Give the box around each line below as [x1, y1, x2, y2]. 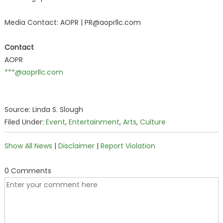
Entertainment [68, 117, 119, 127]
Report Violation [100, 141, 155, 151]
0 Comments [4, 166, 51, 176]
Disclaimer [58, 141, 95, 151]
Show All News [4, 141, 52, 151]
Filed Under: [4, 117, 46, 127]
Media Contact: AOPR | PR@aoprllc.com [4, 17, 141, 27]
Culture [139, 117, 166, 127]
